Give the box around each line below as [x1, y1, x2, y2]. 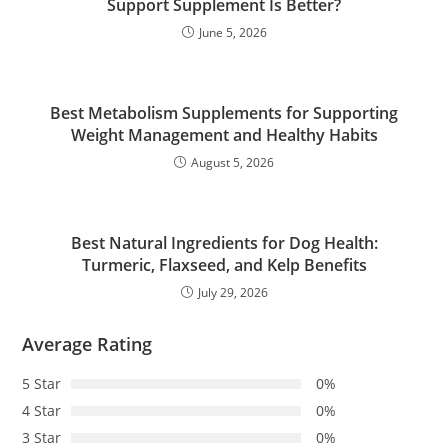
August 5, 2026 [191, 153, 274, 171]
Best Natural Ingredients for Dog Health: [70, 231, 378, 254]
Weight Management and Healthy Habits [70, 123, 378, 146]
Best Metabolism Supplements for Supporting [50, 101, 398, 124]
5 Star [22, 373, 62, 393]
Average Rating [22, 331, 153, 356]
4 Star [22, 400, 62, 420]
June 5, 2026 [198, 23, 267, 41]
